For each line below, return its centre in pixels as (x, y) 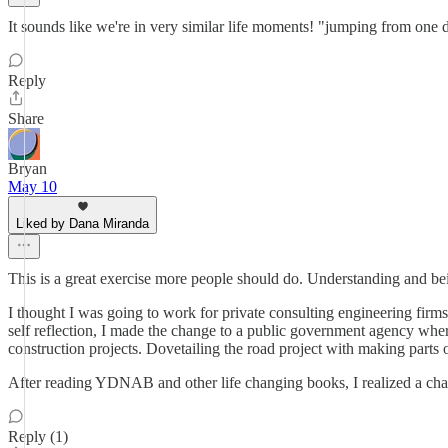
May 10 (32, 186)
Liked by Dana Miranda (82, 223)
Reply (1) (38, 436)
